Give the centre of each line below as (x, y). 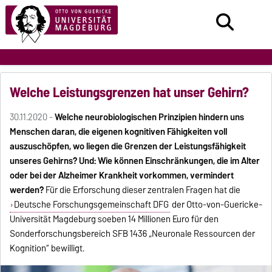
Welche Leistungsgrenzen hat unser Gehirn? (130, 92)
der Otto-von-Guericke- (216, 204)
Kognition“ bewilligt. (47, 248)
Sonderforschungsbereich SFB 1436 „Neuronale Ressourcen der (133, 233)
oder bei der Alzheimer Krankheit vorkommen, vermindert (122, 175)
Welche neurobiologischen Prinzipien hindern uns (150, 117)
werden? (27, 190)
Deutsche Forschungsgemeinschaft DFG (91, 204)
